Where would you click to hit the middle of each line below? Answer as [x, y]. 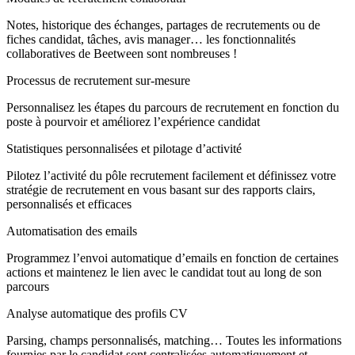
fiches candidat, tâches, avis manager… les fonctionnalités [151, 39]
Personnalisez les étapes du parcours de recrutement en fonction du [173, 107]
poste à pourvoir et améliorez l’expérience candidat [133, 121]
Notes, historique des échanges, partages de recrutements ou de [163, 25]
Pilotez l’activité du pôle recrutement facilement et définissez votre [171, 175]
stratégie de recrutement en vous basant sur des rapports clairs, [161, 189]
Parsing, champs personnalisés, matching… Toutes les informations [174, 340]
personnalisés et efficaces [69, 204]
